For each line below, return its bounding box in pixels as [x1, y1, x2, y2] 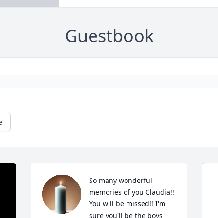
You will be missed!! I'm [89, 199, 166, 209]
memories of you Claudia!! [89, 187, 175, 197]
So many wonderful [89, 176, 153, 185]
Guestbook [64, 24, 154, 48]
